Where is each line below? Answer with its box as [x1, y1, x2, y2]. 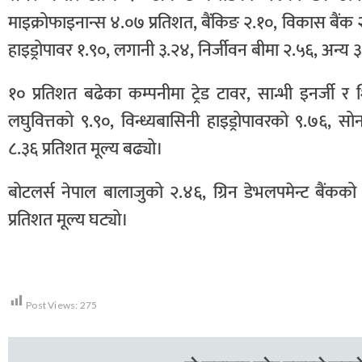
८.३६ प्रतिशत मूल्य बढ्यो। [8, 134, 163, 164]
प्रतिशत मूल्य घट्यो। [8, 205, 128, 235]
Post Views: [26, 299, 78, 312]
